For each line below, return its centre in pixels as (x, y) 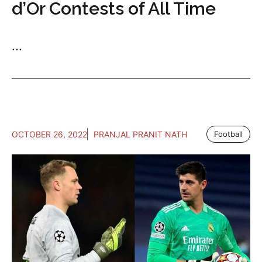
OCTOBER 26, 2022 (49, 134)
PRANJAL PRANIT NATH (140, 134)
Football (228, 134)
